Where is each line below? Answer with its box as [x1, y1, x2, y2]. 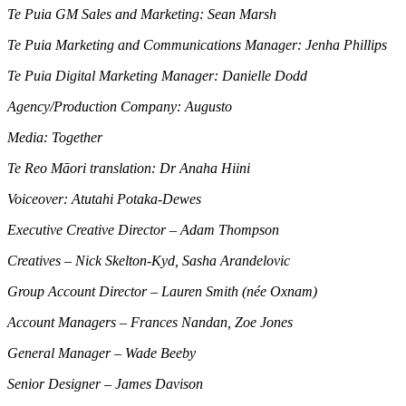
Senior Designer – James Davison [7, 375, 203, 391]
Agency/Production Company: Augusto [7, 98, 232, 114]
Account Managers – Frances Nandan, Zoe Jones [7, 314, 293, 330]
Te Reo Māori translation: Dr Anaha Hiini [7, 159, 250, 176]
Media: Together [7, 129, 102, 145]
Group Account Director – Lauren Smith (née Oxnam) [7, 283, 317, 299]
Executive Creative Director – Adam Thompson [7, 221, 279, 237]
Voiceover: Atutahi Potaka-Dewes [7, 190, 201, 207]
